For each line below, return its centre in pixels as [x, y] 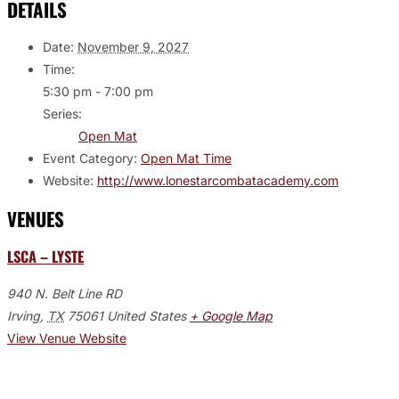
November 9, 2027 [133, 47]
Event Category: [90, 159]
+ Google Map [231, 315]
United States [147, 315]
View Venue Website [67, 338]
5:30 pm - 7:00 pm [98, 92]
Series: [62, 114]
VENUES [36, 218]
